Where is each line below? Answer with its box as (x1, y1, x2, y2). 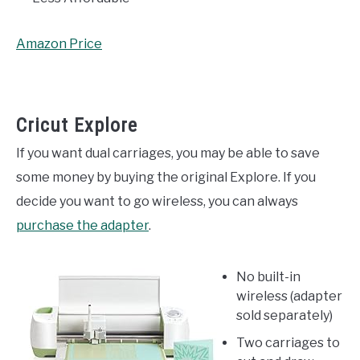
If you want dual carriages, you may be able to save (16, 145, 320, 161)
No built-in (236, 268, 301, 284)
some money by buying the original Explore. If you (16, 169, 316, 185)
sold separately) (236, 307, 333, 323)
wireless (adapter (236, 288, 342, 304)
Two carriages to (236, 334, 340, 350)
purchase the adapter (16, 217, 149, 233)
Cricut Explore (16, 113, 137, 137)
